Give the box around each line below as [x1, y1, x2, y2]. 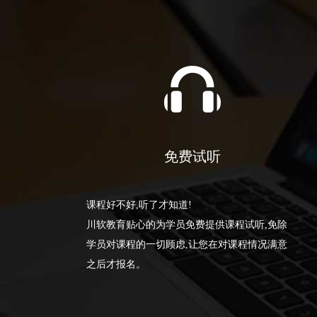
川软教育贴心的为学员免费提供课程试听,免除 [86, 219, 287, 231]
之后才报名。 [86, 259, 146, 270]
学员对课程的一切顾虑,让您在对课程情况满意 [86, 239, 287, 250]
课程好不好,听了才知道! [86, 200, 192, 211]
